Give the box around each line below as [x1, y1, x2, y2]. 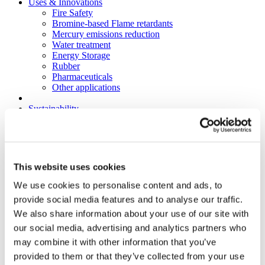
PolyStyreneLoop [76, 157, 141, 167]
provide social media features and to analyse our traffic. [14, 194, 243, 205]
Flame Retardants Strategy [76, 210, 174, 220]
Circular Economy [52, 146, 121, 156]
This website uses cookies [14, 161, 126, 172]
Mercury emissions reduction [52, 29, 160, 39]
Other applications [52, 82, 120, 92]
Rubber [52, 61, 80, 71]
